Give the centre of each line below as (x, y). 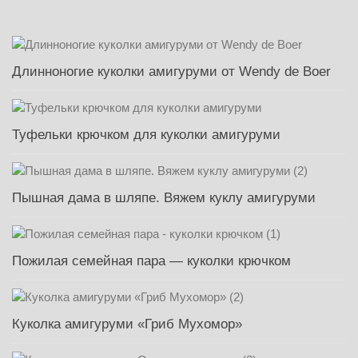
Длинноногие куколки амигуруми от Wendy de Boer (171, 72)
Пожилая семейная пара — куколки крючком (151, 261)
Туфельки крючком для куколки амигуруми (146, 135)
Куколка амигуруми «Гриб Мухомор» (127, 324)
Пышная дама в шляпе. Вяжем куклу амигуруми (164, 198)
